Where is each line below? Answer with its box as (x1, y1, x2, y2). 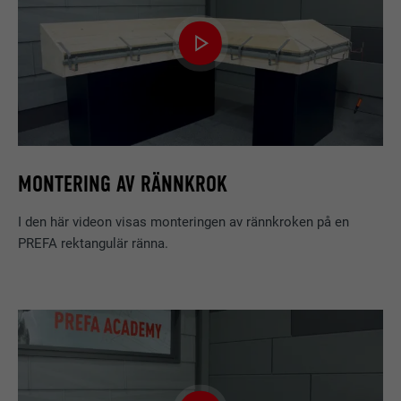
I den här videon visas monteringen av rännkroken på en (18, 213, 350, 230)
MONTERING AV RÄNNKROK (18, 170, 228, 199)
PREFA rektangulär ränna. (18, 235, 169, 252)
